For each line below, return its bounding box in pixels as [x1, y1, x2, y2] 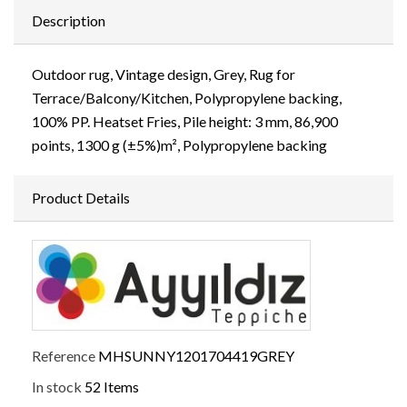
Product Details [32, 188, 130, 206]
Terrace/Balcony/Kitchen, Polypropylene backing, [32, 88, 342, 106]
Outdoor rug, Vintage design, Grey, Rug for [32, 65, 295, 83]
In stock [32, 377, 82, 395]
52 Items [84, 377, 139, 395]
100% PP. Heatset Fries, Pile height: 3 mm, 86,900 [32, 112, 338, 130]
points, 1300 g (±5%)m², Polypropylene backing [32, 135, 327, 154]
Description [32, 11, 105, 29]
